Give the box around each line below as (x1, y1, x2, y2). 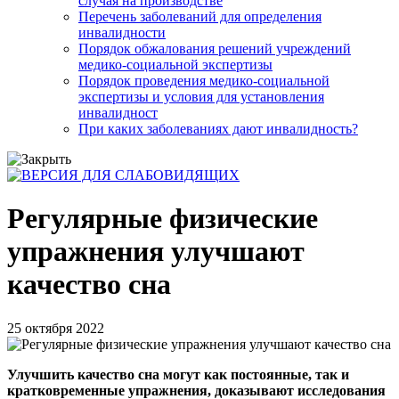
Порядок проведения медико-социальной (78, 73, 330, 88)
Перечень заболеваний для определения (78, 9, 322, 24)
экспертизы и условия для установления (78, 89, 324, 104)
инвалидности (78, 25, 166, 40)
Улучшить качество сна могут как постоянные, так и (7, 366, 349, 382)
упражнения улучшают (7, 235, 305, 268)
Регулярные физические (7, 202, 318, 235)
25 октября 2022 (7, 320, 104, 336)
